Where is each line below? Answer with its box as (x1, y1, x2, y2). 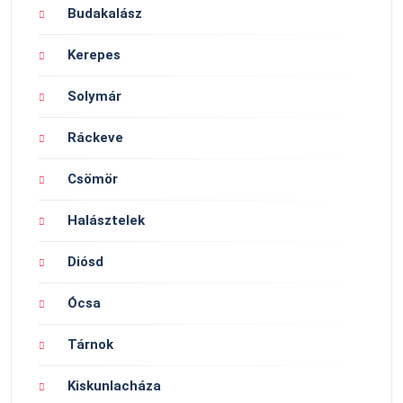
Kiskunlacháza (67, 378, 161, 395)
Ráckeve (67, 130, 123, 147)
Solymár (67, 88, 121, 105)
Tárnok (67, 336, 113, 354)
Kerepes (67, 47, 121, 64)
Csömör (67, 171, 118, 188)
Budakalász (67, 5, 142, 22)
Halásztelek (67, 212, 145, 229)
